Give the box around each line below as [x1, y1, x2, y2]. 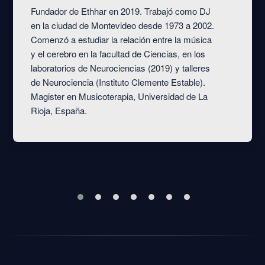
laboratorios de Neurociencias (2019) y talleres [31, 62, 210, 75]
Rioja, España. [31, 104, 87, 117]
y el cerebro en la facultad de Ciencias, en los [31, 47, 205, 60]
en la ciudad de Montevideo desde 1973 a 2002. [31, 19, 214, 32]
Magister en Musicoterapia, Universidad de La [31, 90, 208, 103]
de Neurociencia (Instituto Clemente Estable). [31, 76, 205, 89]
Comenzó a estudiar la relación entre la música [31, 33, 212, 46]
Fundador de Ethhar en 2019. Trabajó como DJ [31, 5, 211, 18]
